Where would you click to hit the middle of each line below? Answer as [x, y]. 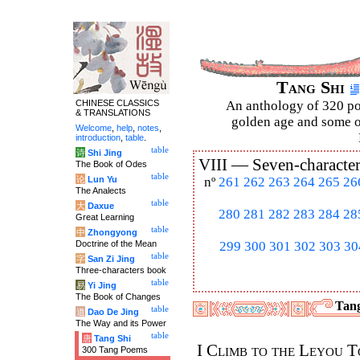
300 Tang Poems [115, 350]
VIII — [225, 165]
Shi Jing [105, 153]
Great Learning [105, 217]
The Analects [101, 190]
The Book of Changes [118, 297]
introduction [98, 137]
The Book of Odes [111, 164]
